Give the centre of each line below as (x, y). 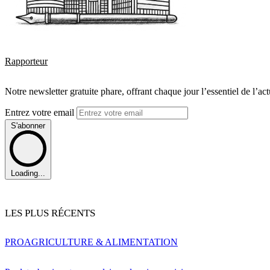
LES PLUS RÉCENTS (50, 213)
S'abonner (28, 125)
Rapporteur (26, 61)
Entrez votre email (41, 112)
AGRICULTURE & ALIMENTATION (101, 242)
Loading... (28, 174)
